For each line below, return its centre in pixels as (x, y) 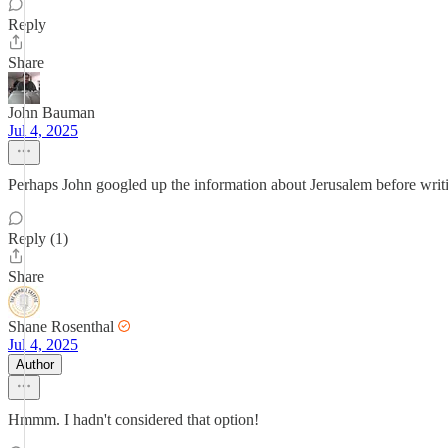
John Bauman (51, 112)
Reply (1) (38, 238)
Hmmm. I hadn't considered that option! (133, 419)
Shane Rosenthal (61, 326)
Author (35, 364)
